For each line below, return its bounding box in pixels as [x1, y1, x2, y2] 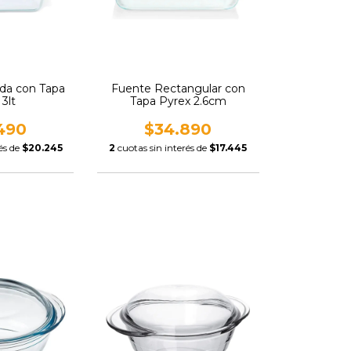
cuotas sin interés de [118, 141, 210, 154]
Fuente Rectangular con [110, 81, 245, 96]
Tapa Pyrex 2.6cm [129, 93, 226, 108]
